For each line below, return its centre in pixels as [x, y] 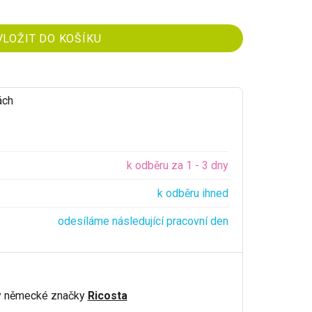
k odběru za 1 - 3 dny [177, 165]
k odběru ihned [193, 193]
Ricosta [107, 295]
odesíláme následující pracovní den [143, 221]
